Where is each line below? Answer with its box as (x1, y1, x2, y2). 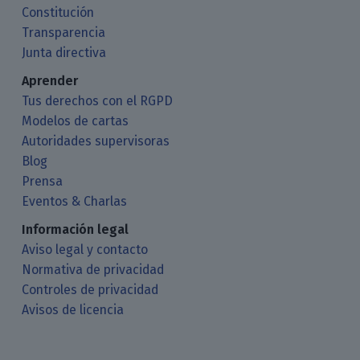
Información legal (22, 221, 129, 237)
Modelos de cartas (22, 112, 129, 129)
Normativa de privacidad (22, 261, 165, 277)
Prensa (22, 173, 63, 189)
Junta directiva (22, 44, 107, 60)
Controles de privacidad (22, 281, 159, 297)
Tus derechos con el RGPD (22, 92, 174, 108)
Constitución (22, 4, 95, 20)
